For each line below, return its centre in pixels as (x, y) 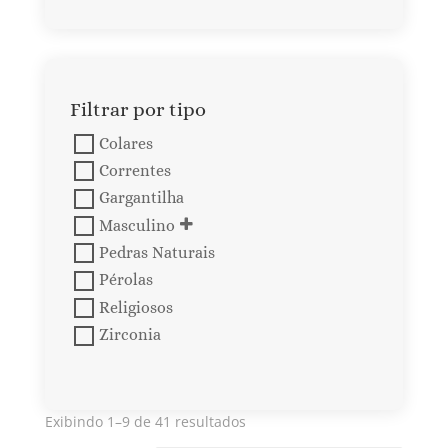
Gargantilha (141, 198)
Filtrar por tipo (137, 109)
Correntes (134, 171)
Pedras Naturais (156, 253)
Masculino (136, 225)
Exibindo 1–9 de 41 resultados (145, 421)
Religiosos (135, 308)
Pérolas (125, 280)
